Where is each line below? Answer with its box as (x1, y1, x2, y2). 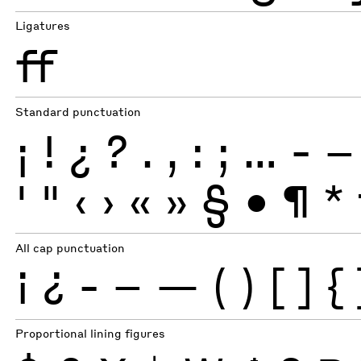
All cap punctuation (15, 240, 126, 255)
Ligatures (15, 19, 71, 33)
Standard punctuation (15, 104, 142, 118)
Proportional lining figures (15, 326, 166, 341)
